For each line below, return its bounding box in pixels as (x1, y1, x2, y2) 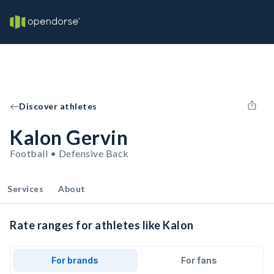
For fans (180, 255, 217, 265)
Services (7, 183, 43, 194)
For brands (51, 255, 99, 265)
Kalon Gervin (10, 125, 128, 149)
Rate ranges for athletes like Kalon (10, 218, 194, 232)
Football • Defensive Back (10, 147, 129, 159)
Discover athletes (19, 101, 97, 111)
